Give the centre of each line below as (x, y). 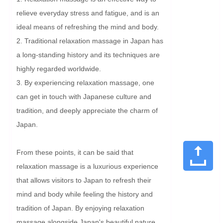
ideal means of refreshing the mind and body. (88, 27)
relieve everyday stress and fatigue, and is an (88, 13)
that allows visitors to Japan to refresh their (84, 180)
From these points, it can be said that (75, 152)
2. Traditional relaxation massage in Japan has (90, 41)
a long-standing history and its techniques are (88, 55)
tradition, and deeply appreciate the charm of (87, 110)
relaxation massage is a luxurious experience (87, 166)
